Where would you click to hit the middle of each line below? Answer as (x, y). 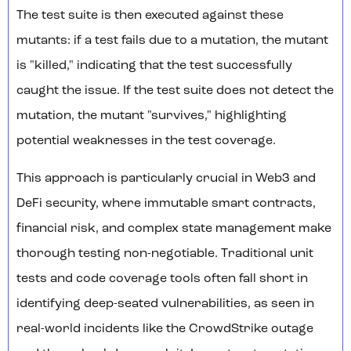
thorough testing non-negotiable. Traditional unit (165, 254)
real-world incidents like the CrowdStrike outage (165, 329)
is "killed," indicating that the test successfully (154, 66)
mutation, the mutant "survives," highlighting (152, 116)
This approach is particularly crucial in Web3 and (166, 179)
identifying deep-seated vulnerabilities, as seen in (165, 304)
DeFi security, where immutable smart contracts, (166, 204)
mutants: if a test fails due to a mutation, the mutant (172, 41)
